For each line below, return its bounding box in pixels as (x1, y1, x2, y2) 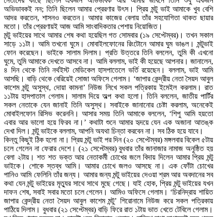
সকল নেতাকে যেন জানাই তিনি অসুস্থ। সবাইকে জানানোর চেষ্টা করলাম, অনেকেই (4, 101, 213, 109)
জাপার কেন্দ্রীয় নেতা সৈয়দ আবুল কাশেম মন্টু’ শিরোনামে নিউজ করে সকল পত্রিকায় (4, 197, 213, 205)
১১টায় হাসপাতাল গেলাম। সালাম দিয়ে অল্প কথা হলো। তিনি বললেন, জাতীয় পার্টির (4, 92, 213, 101)
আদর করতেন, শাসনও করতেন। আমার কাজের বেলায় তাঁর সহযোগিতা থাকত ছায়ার (4, 14, 213, 22)
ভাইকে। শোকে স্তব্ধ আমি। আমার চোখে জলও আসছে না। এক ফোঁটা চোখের (4, 162, 213, 170)
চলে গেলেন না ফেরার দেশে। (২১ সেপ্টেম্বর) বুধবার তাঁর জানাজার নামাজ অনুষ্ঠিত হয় (4, 144, 213, 153)
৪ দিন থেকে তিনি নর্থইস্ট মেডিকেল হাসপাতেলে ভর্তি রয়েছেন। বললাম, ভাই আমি (4, 66, 213, 75)
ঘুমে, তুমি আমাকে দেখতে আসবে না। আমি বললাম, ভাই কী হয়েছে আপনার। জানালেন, (4, 57, 213, 66)
